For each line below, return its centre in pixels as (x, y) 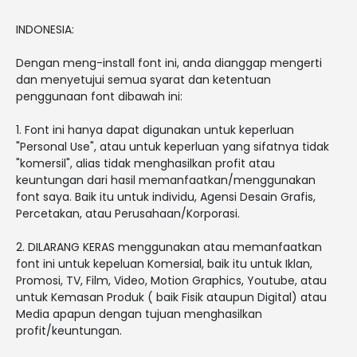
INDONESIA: (45, 29)
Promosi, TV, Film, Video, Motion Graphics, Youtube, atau (171, 280)
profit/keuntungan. (69, 330)
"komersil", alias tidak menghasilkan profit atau (145, 163)
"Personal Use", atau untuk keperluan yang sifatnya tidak (173, 146)
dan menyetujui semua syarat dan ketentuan (143, 79)
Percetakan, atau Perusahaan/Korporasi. (128, 213)
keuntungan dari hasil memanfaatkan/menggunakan (166, 180)
